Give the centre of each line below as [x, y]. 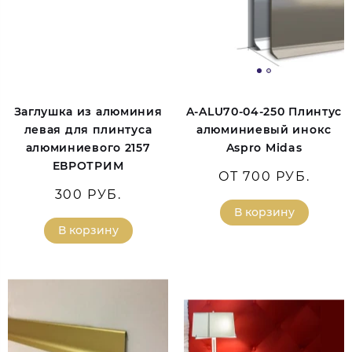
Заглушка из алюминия [88, 112]
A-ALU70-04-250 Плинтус [264, 112]
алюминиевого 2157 [88, 148]
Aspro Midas [264, 148]
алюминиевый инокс [264, 130]
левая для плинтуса [88, 130]
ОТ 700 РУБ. [264, 177]
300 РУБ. [88, 195]
